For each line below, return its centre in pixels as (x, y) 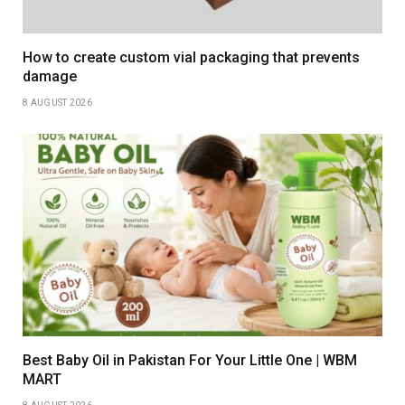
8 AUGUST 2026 (57, 103)
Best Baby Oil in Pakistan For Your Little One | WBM (190, 361)
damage (50, 77)
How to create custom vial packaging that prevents (191, 58)
